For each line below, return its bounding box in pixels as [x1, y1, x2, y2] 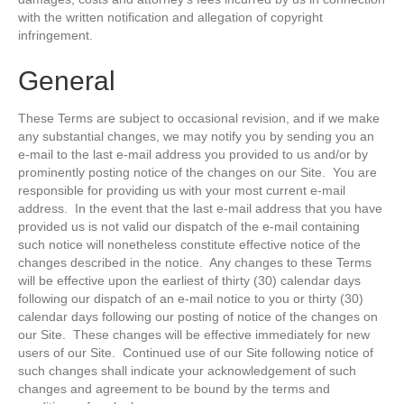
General [18, 66, 115, 96]
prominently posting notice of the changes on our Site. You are [18, 165, 377, 180]
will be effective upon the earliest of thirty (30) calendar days [18, 273, 361, 289]
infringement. [18, 28, 93, 43]
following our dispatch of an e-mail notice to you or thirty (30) [18, 291, 363, 307]
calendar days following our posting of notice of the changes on [18, 309, 378, 325]
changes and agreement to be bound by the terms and [18, 381, 330, 397]
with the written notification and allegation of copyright [18, 10, 323, 25]
